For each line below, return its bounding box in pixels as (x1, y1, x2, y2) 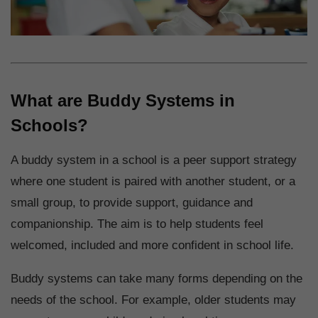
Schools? (11, 116, 88, 136)
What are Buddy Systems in (11, 91, 235, 111)
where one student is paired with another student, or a (11, 175, 295, 189)
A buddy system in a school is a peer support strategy (11, 153, 297, 168)
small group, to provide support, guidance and (11, 196, 253, 210)
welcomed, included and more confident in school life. (11, 238, 294, 253)
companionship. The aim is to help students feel (11, 217, 263, 231)
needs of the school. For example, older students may (11, 293, 296, 307)
